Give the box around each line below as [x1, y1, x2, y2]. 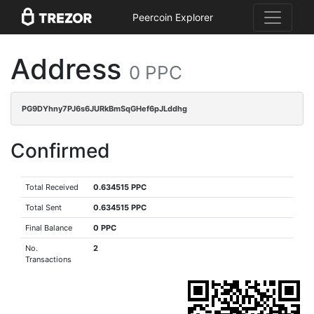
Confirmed [11, 139, 110, 163]
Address [11, 52, 129, 86]
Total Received [25, 182, 79, 192]
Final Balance [25, 223, 73, 233]
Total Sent [25, 203, 62, 212]
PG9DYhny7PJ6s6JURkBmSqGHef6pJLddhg [22, 104, 187, 114]
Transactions [25, 254, 72, 264]
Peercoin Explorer [132, 11, 213, 24]
